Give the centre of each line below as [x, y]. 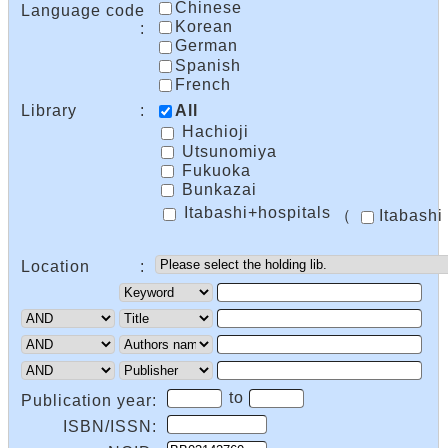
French [203, 84]
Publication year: [89, 400]
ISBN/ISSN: [110, 426]
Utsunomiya [227, 151]
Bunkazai [217, 190]
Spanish [208, 65]
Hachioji [213, 132]
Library [49, 110]
